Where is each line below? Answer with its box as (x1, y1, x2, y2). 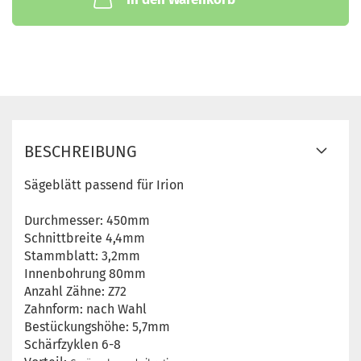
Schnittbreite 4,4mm (24, 230, 145, 246)
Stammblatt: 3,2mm (24, 248, 140, 263)
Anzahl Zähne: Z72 (24, 284, 127, 299)
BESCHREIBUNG (24, 142, 137, 161)
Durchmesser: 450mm (24, 213, 150, 228)
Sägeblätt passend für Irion (24, 177, 184, 193)
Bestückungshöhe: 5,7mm (24, 319, 170, 334)
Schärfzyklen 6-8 (24, 337, 124, 352)
